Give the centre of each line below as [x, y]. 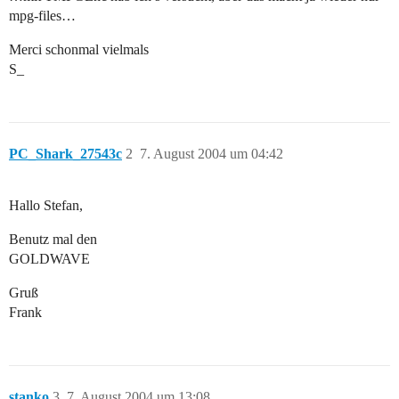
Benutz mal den [53, 240]
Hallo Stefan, [46, 206]
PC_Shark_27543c [65, 154]
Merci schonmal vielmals [79, 50]
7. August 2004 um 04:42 [212, 154]
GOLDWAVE [49, 259]
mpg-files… [42, 16]
